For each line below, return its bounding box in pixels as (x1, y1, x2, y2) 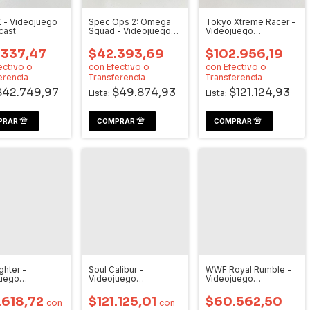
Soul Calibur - (89, 264, 143, 275)
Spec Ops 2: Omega (89, 17, 171, 27)
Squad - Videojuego (89, 26, 171, 36)
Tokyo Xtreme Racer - (206, 17, 295, 27)
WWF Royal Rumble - (206, 264, 291, 275)
